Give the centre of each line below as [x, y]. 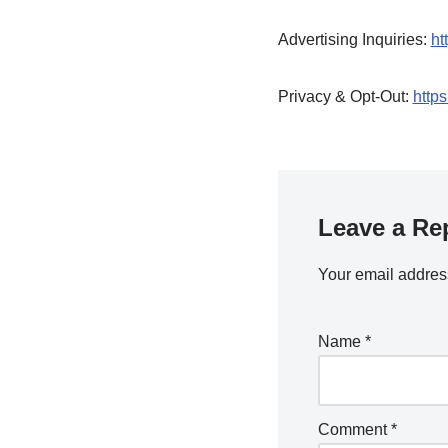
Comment [354, 430]
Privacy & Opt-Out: [345, 97]
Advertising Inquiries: [354, 40]
